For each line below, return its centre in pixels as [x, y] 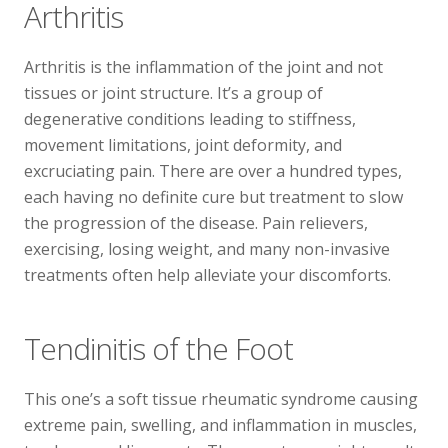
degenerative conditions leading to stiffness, [190, 119]
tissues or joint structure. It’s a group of [173, 93]
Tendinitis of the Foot [158, 348]
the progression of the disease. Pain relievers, [196, 223]
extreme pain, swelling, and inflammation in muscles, [220, 425]
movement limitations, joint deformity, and [183, 145]
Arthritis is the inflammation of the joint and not [203, 67]
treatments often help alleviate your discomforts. [207, 275]
